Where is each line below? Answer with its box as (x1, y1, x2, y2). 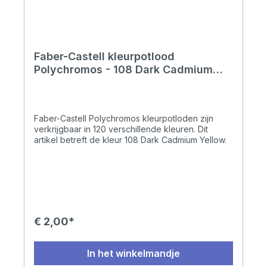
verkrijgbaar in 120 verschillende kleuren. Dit (34, 124, 208, 135)
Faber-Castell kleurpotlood (34, 50, 175, 63)
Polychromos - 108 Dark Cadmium (34, 63, 213, 76)
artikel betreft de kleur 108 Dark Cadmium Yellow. (34, 135, 226, 145)
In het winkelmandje (87, 247, 180, 260)
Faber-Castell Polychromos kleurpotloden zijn (34, 113, 213, 124)
